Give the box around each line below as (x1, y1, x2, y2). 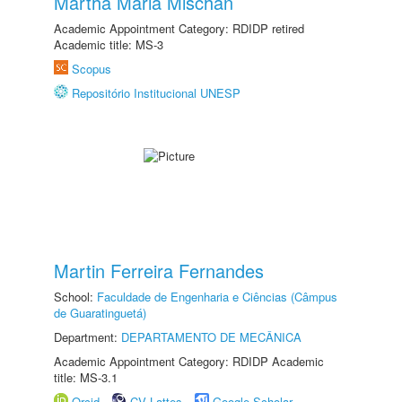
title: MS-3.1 (54, 369, 118, 386)
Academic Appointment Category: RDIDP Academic (54, 353, 324, 370)
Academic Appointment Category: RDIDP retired (54, 20, 304, 37)
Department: (54, 328, 121, 345)
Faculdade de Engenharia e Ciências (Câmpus (97, 288, 337, 305)
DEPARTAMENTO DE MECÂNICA (121, 328, 301, 345)
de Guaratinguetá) (54, 304, 146, 321)
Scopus (72, 60, 111, 77)
